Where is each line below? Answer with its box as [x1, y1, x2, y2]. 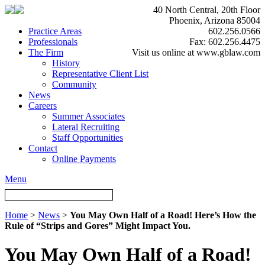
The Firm [28, 47, 63, 57]
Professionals [28, 37, 77, 47]
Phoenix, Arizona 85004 [169, 15, 260, 25]
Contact [28, 143, 57, 153]
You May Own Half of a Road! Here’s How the [70, 210, 256, 220]
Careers [28, 101, 57, 111]
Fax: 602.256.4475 [189, 37, 260, 47]
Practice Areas [28, 26, 82, 36]
